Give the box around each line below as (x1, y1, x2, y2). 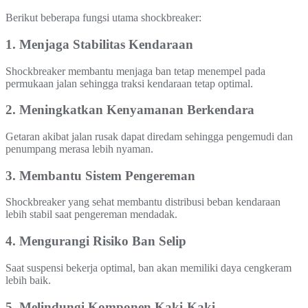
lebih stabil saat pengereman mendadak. (5, 208, 177, 221)
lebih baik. (5, 274, 51, 286)
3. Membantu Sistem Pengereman (5, 168, 195, 183)
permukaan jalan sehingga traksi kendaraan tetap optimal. (5, 77, 253, 89)
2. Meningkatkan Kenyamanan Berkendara (5, 102, 254, 118)
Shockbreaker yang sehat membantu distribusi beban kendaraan (5, 196, 280, 208)
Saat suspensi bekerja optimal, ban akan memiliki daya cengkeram (5, 261, 291, 274)
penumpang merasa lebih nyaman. (5, 142, 153, 155)
